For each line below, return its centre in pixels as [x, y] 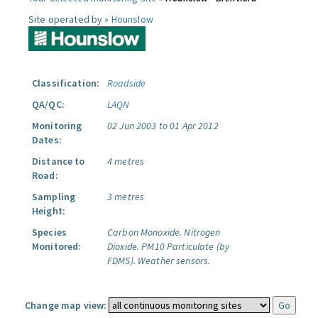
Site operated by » [70, 19]
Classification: [66, 83]
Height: [49, 211]
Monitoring [57, 126]
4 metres [126, 161]
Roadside [127, 83]
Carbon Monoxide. [145, 232]
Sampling [54, 197]
